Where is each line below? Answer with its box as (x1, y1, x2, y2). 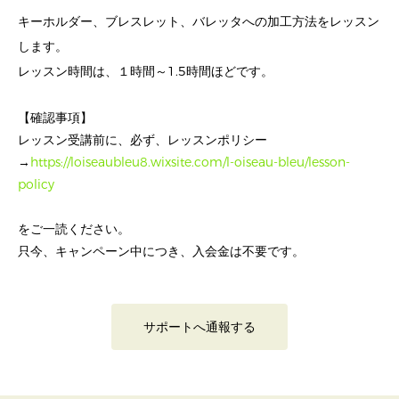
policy (18, 176, 54, 194)
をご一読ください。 (18, 221, 130, 239)
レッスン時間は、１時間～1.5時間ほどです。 (18, 63, 273, 81)
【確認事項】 (18, 110, 93, 127)
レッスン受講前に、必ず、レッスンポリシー (18, 132, 267, 150)
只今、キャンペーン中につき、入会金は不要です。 (18, 243, 305, 261)
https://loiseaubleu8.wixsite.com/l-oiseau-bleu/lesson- (30, 154, 350, 172)
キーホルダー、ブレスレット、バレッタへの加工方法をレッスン (18, 13, 379, 31)
